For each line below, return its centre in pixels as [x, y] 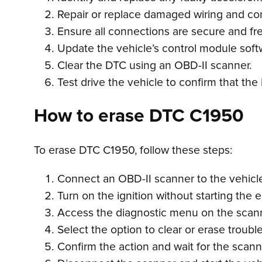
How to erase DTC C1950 [139, 117]
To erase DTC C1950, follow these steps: [133, 151]
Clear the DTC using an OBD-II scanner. [155, 65]
